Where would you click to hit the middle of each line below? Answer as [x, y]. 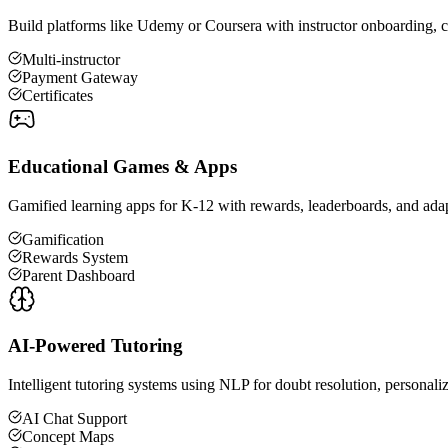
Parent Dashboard [78, 275]
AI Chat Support [74, 419]
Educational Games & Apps [122, 167]
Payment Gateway [80, 78]
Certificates [57, 96]
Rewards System [75, 257]
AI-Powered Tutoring [95, 346]
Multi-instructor [71, 60]
